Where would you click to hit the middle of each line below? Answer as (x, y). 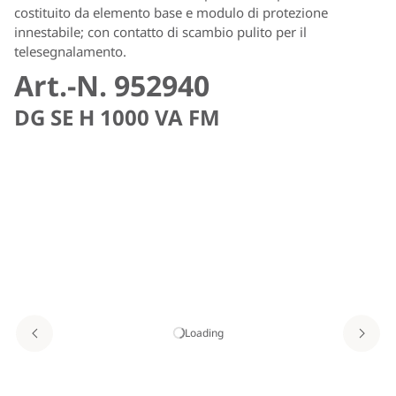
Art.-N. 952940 (112, 85)
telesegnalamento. (70, 51)
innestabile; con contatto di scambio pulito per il (160, 31)
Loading (204, 332)
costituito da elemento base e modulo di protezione (171, 12)
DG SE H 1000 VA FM (117, 117)
